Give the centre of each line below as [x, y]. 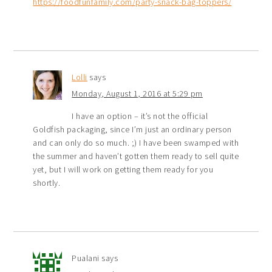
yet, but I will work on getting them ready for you [123, 169]
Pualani [86, 258]
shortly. [47, 182]
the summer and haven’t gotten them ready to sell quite [136, 156]
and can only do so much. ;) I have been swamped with [136, 142]
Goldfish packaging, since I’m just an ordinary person [132, 129]
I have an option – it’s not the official [140, 116]
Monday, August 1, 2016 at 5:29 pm [137, 93]
